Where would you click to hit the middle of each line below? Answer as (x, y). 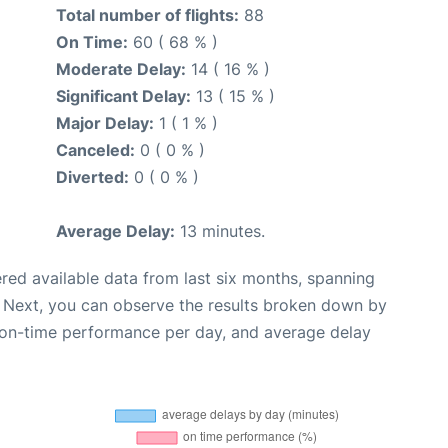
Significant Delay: (123, 96)
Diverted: (92, 177)
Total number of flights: (147, 15)
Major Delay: (105, 123)
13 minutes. (220, 231)
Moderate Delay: (121, 69)
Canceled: (95, 150)
